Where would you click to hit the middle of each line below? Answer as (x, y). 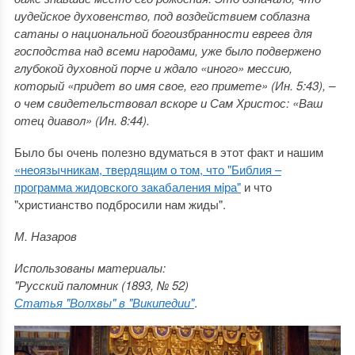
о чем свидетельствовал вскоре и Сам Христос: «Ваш (168, 102)
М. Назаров (45, 235)
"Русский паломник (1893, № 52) (101, 284)
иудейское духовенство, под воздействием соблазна (162, 15)
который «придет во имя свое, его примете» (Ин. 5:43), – (174, 85)
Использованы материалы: (90, 267)
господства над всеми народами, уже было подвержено (167, 50)
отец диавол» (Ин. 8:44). (82, 120)
